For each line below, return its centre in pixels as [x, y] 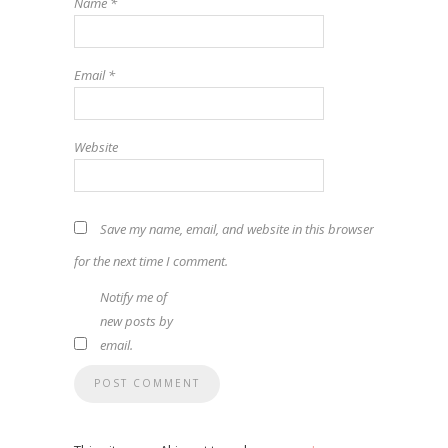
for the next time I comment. [151, 260]
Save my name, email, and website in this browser [237, 228]
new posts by [136, 320]
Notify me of [133, 296]
